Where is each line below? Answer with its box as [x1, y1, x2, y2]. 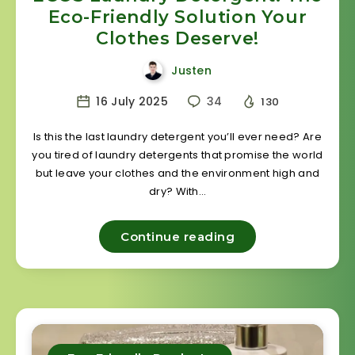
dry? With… [149, 184, 206, 200]
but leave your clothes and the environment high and [35, 166, 320, 181]
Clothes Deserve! [96, 27, 259, 49]
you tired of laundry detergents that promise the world [32, 147, 323, 163]
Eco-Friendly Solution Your [48, 6, 307, 28]
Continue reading [120, 229, 235, 245]
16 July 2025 [93, 93, 168, 109]
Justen [171, 62, 212, 78]
